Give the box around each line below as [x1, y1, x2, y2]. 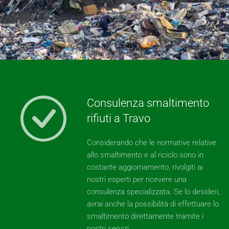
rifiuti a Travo [87, 112, 150, 125]
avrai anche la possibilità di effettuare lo [87, 199, 219, 209]
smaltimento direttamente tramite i [87, 212, 203, 221]
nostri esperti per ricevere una [87, 175, 187, 184]
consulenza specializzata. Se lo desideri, [87, 187, 220, 196]
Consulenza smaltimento [87, 97, 209, 109]
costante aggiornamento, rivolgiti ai [87, 163, 203, 172]
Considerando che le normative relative [87, 138, 216, 147]
